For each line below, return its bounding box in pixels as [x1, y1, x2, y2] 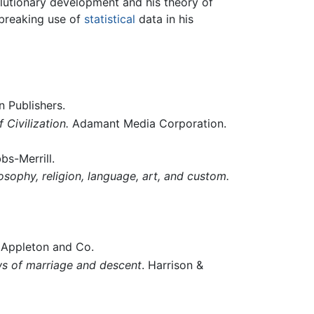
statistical [84, 11, 135, 26]
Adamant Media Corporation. [68, 116, 226, 131]
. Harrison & [141, 257, 203, 272]
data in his [135, 11, 193, 26]
